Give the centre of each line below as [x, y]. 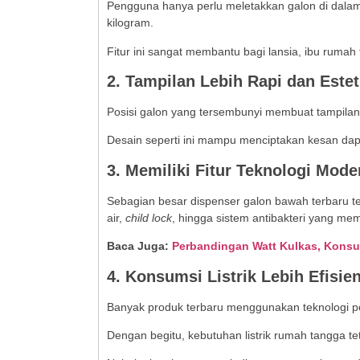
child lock [149, 217]
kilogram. [130, 23]
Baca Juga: [139, 246]
